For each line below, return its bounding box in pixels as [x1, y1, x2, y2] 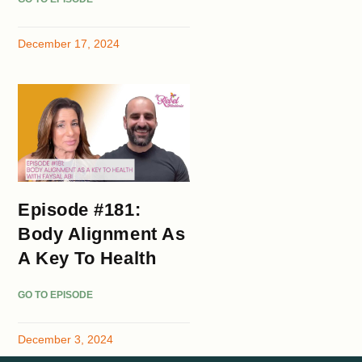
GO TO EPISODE [18, 288, 94, 301]
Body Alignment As [18, 223, 186, 244]
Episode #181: [18, 199, 141, 220]
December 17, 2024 [18, 37, 120, 51]
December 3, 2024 [18, 332, 114, 346]
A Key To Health [18, 247, 157, 268]
